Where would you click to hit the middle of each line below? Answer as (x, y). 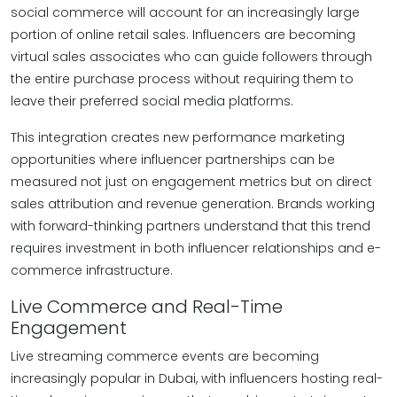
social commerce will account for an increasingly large (185, 12)
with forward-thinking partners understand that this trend (191, 226)
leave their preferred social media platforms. (152, 101)
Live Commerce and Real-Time (147, 307)
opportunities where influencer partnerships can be (173, 160)
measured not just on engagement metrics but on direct (191, 182)
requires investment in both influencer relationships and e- (196, 248)
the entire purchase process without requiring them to (182, 79)
